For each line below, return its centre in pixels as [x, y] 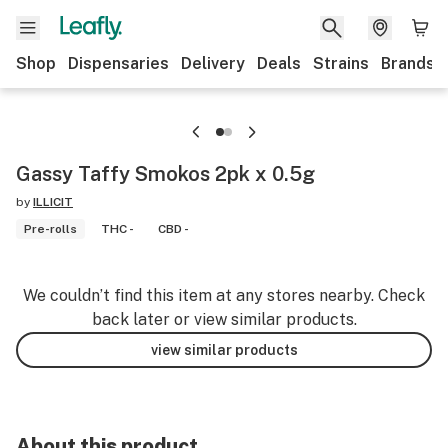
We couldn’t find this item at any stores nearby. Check [224, 295]
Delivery [213, 63]
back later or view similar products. [224, 319]
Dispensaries [118, 63]
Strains [341, 63]
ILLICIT [53, 202]
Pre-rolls [50, 229]
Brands [408, 63]
